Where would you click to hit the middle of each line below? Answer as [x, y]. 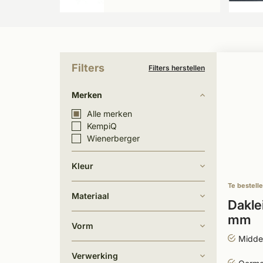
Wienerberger [113, 138]
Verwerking [95, 256]
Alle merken [109, 114]
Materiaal [90, 196]
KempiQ [102, 126]
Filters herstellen [177, 68]
